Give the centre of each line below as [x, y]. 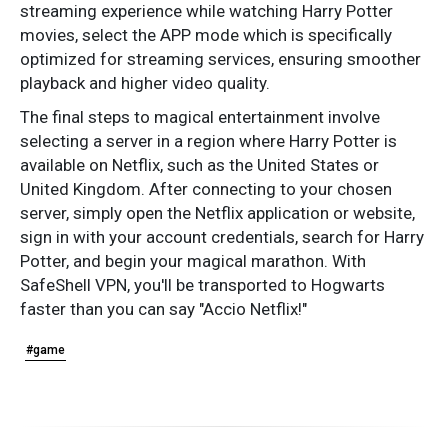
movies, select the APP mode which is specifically [206, 35]
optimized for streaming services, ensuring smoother [220, 59]
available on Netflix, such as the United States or [199, 165]
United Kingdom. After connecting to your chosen [206, 189]
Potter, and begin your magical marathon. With [193, 261]
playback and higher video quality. [145, 83]
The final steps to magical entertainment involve [200, 117]
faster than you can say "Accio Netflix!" [163, 309]
